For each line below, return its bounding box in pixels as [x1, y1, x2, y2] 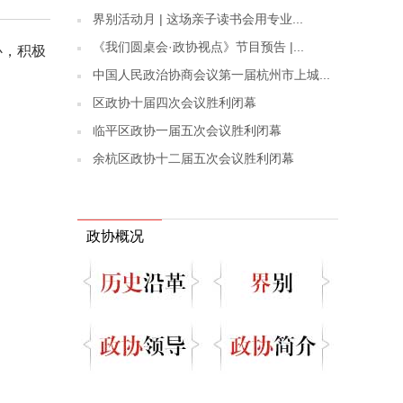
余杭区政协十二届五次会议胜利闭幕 [93, 151, 294, 166]
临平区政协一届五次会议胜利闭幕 [93, 123, 282, 138]
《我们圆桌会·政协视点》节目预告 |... [93, 40, 304, 54]
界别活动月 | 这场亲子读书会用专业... [93, 12, 303, 26]
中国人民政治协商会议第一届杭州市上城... [93, 67, 330, 82]
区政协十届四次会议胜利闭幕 [93, 95, 256, 110]
